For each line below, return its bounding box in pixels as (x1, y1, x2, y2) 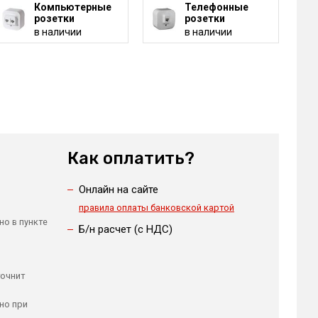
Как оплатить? (67, 148, 194, 168)
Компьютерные (33, 1, 111, 13)
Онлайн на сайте (78, 183, 158, 196)
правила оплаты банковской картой (78, 202, 234, 213)
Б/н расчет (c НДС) (78, 223, 172, 236)
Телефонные (184, 1, 248, 13)
